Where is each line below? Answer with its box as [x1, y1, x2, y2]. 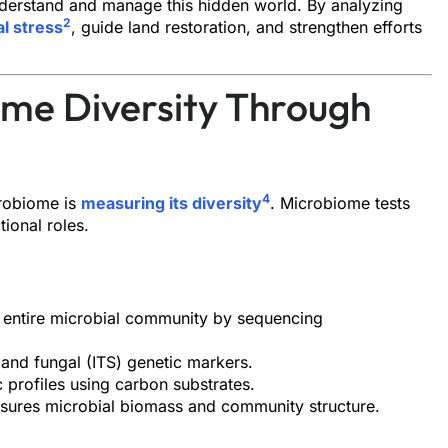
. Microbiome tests [270, 193, 410, 214]
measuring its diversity [81, 193, 262, 214]
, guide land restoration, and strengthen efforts [71, 17, 422, 37]
